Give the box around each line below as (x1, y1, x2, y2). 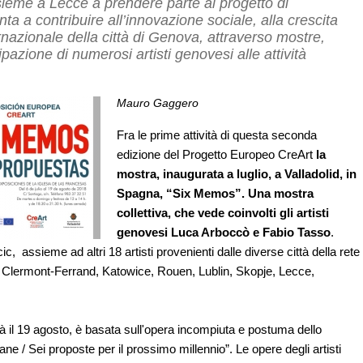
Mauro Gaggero (117, 96, 199, 109)
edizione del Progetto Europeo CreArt (117, 147, 316, 161)
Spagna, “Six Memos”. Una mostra (117, 186, 314, 200)
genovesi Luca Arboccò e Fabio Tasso (117, 225, 331, 239)
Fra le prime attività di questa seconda (117, 128, 317, 142)
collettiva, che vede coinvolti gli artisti (117, 206, 329, 220)
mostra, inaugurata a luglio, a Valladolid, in (117, 167, 357, 181)
